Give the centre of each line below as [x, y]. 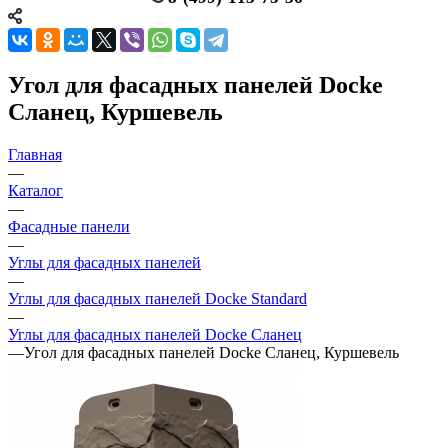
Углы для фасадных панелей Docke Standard [157, 298]
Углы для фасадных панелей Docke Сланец [155, 334]
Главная [35, 154]
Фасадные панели [69, 226]
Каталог [35, 190]
